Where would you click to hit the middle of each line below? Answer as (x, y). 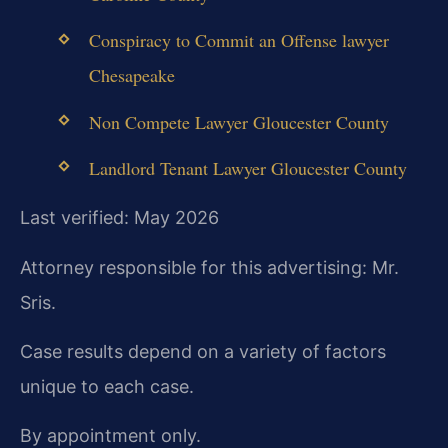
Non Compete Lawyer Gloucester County (238, 121)
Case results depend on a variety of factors (203, 351)
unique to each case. (107, 386)
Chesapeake (131, 75)
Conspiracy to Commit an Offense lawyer (238, 40)
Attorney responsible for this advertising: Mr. (209, 267)
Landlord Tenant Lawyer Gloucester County (247, 167)
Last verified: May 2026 (119, 218)
